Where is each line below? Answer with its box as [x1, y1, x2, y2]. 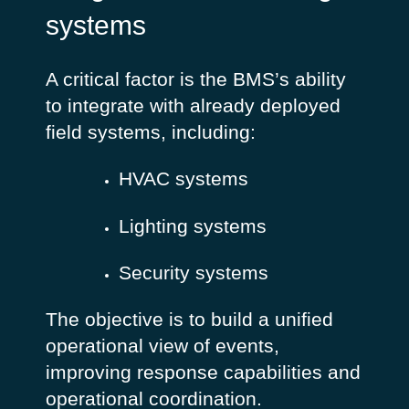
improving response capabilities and [45, 362, 361, 383]
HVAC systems [118, 168, 248, 190]
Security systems [118, 261, 268, 283]
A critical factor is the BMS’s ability [45, 68, 346, 89]
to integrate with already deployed [45, 94, 341, 116]
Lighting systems [118, 215, 267, 236]
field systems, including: [45, 121, 256, 142]
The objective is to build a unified [45, 309, 333, 330]
